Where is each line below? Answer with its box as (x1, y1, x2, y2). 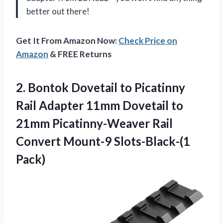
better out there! (26, 5, 90, 16)
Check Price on (118, 35, 177, 46)
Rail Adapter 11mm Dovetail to (16, 98, 183, 112)
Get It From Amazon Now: (16, 35, 118, 46)
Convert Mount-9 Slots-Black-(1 (16, 133, 190, 148)
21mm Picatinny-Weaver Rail (16, 115, 173, 130)
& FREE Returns (48, 48, 111, 59)
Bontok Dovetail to (28, 80, 132, 95)
